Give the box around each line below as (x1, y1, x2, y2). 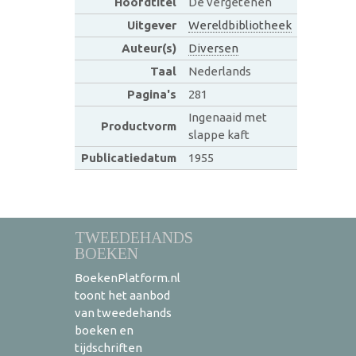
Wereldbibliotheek (188, 17, 292, 32)
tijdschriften (75, 340, 142, 354)
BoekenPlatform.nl (75, 270, 180, 284)
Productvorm (100, 118, 176, 133)
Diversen (188, 41, 238, 55)
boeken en (75, 323, 133, 337)
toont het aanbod (75, 288, 170, 302)
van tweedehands (75, 305, 172, 319)
